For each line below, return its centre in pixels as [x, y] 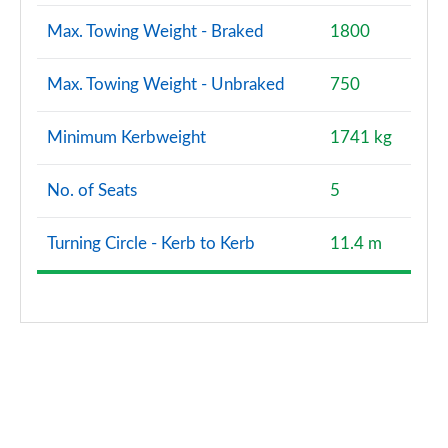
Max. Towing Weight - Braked [155, 31]
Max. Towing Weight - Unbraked [166, 84]
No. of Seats [92, 190]
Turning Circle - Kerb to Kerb [151, 243]
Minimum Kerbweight [126, 137]
